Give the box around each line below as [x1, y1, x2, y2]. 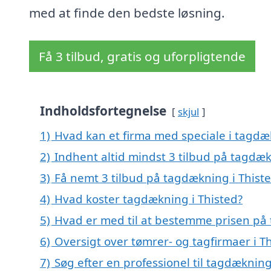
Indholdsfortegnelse [40, 102, 166, 120]
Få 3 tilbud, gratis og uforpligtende [39, 48, 246, 65]
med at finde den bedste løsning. [29, 4, 225, 22]
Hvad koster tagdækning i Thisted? [54, 191, 243, 207]
